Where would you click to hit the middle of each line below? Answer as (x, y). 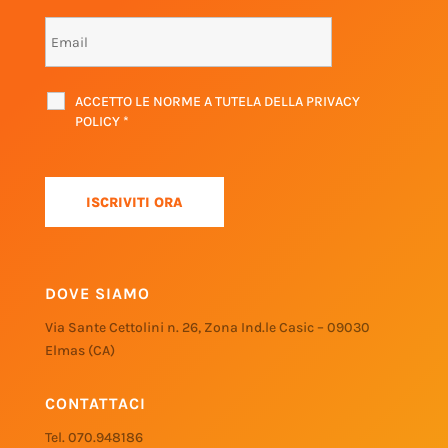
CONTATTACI (95, 404)
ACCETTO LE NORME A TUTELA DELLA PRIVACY (217, 102)
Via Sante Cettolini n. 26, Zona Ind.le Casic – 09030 (207, 328)
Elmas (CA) (79, 351)
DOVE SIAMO (97, 294)
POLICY (98, 122)
